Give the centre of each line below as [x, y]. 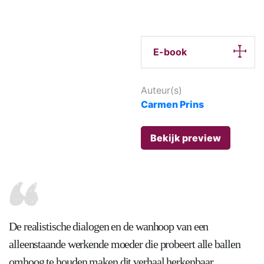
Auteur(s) [161, 90]
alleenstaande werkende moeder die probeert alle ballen [125, 244]
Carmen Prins [172, 104]
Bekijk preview [186, 138]
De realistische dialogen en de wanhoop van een [109, 226]
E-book [170, 52]
